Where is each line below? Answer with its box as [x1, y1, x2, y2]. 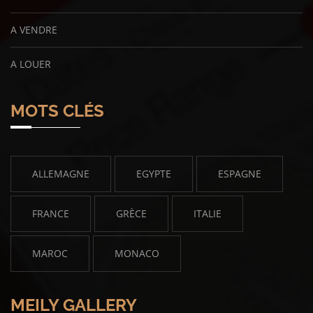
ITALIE [194, 207, 221, 220]
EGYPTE [136, 167, 171, 180]
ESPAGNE [218, 167, 261, 180]
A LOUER [10, 57, 51, 71]
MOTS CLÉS [10, 101, 104, 121]
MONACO [115, 247, 159, 260]
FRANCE [32, 207, 69, 220]
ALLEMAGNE [32, 167, 89, 180]
